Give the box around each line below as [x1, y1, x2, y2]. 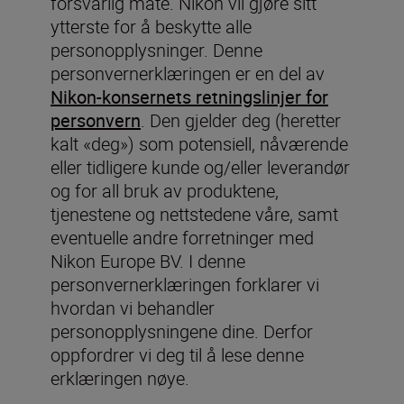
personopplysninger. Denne [50, 38, 262, 62]
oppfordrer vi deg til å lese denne [50, 343, 304, 367]
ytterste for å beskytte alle [50, 14, 252, 39]
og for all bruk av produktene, [50, 179, 279, 203]
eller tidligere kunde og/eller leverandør [50, 155, 350, 179]
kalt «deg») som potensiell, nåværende [50, 132, 348, 156]
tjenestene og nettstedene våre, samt [50, 202, 338, 226]
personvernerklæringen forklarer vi [50, 272, 319, 297]
